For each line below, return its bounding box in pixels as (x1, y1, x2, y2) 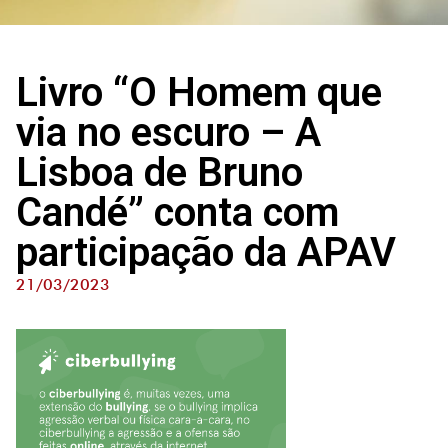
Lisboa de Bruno (16, 149, 303, 196)
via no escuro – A (16, 109, 321, 156)
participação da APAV (16, 229, 396, 276)
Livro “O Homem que (16, 69, 382, 116)
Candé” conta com (16, 189, 339, 236)
